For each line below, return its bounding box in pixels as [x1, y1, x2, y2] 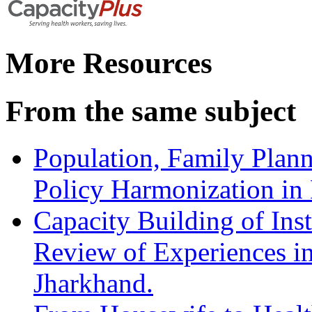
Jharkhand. [33, 268, 153, 299]
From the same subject [6, 95, 296, 128]
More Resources [6, 47, 212, 80]
